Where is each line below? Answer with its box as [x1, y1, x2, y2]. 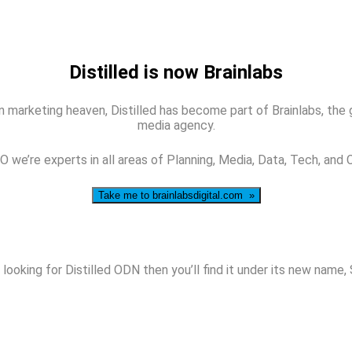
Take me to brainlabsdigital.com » [97, 189, 255, 201]
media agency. [137, 117, 215, 133]
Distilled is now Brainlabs [69, 60, 283, 83]
